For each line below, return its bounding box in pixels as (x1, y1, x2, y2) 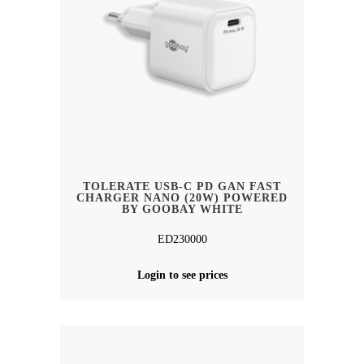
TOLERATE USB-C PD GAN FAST (83, 180, 281, 193)
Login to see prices (136, 269, 227, 282)
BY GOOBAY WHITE (121, 203, 243, 216)
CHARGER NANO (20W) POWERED (76, 192, 288, 205)
